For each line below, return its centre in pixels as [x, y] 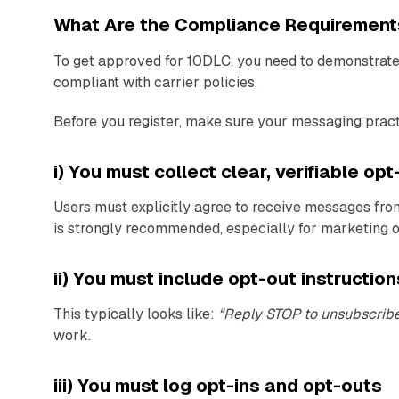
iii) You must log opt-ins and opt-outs [218, 385]
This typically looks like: [136, 313]
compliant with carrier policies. [155, 82]
